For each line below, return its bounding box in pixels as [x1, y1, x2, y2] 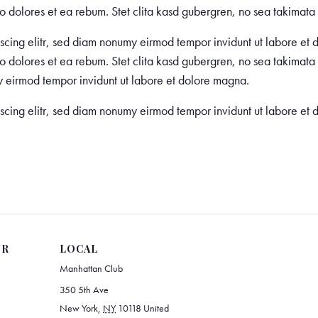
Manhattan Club [60, 261, 123, 275]
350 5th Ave [60, 283, 109, 296]
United [143, 301, 169, 314]
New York [60, 301, 98, 314]
